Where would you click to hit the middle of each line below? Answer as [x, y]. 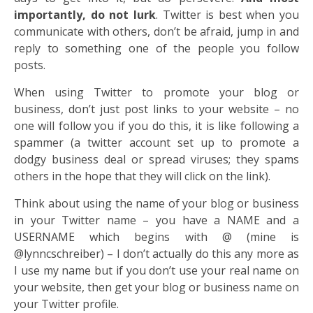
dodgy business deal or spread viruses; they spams [156, 160]
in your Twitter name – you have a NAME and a [156, 220]
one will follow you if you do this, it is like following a [156, 126]
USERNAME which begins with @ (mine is [156, 237]
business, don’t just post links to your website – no [156, 109]
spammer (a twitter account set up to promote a [156, 143]
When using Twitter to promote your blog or [156, 93]
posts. [30, 65]
